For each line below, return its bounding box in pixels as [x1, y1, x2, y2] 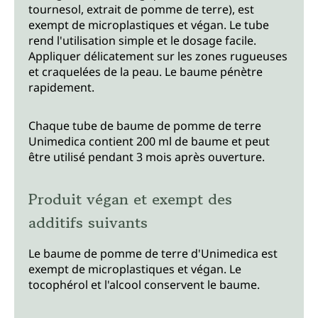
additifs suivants [28, 211, 148, 234]
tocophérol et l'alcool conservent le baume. [28, 276, 260, 292]
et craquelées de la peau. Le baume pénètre [28, 63, 263, 79]
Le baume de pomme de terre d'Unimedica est [28, 245, 278, 261]
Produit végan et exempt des [28, 187, 232, 210]
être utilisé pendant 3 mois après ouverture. [28, 148, 265, 165]
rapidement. [28, 79, 94, 95]
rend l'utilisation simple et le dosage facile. [28, 32, 256, 48]
